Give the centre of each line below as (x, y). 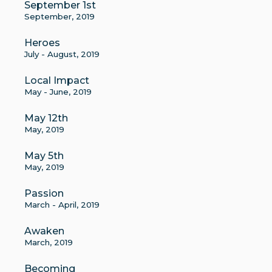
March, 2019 (49, 242)
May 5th (44, 156)
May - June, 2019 (58, 92)
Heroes (42, 43)
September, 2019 (59, 16)
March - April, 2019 (62, 205)
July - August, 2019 (62, 54)
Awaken (44, 231)
